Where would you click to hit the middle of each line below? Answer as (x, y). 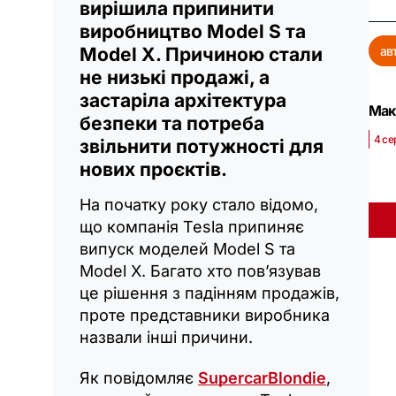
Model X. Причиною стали (201, 54)
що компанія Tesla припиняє (192, 226)
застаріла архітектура (183, 100)
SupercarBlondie (262, 377)
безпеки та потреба (172, 123)
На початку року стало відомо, (199, 204)
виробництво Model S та (193, 31)
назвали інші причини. (166, 337)
